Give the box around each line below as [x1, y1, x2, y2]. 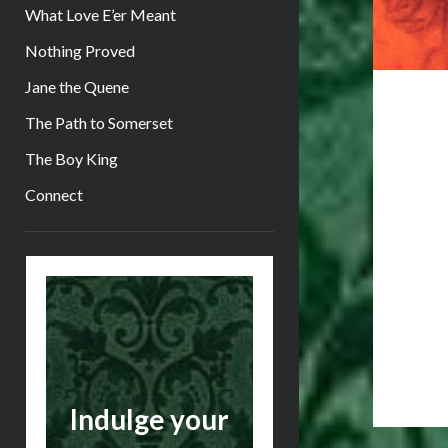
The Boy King [24, 148, 118, 168]
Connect [24, 184, 83, 204]
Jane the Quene [24, 76, 129, 96]
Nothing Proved [24, 40, 135, 60]
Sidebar [23, 226, 142, 269]
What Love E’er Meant [24, 4, 176, 24]
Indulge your [69, 401, 229, 436]
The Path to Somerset [24, 112, 173, 132]
